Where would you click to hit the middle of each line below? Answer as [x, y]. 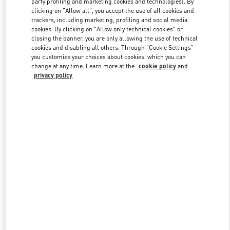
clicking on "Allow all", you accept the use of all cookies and [113, 11]
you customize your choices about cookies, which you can [109, 57]
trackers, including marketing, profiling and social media [110, 20]
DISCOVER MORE [115, 90]
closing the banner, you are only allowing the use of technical [115, 39]
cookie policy [158, 66]
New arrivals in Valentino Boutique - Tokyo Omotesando [115, 145]
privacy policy [53, 75]
